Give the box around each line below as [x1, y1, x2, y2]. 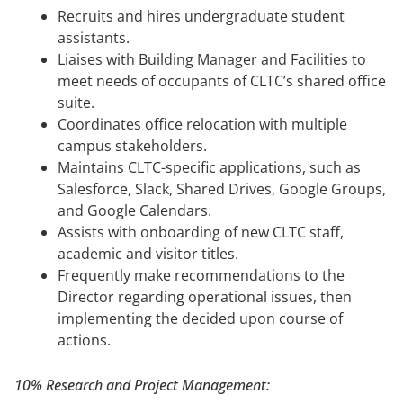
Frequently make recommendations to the [58, 264, 345, 285]
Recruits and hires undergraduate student [58, 5, 345, 26]
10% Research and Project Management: [14, 374, 270, 395]
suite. [58, 92, 94, 112]
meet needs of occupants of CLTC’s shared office [58, 70, 386, 91]
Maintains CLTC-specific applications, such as [58, 157, 361, 177]
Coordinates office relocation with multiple [58, 113, 347, 134]
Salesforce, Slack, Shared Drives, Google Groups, [58, 178, 386, 199]
